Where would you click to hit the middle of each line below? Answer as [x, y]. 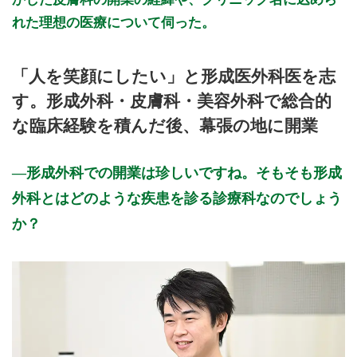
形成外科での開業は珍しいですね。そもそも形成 [184, 173]
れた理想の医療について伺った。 [114, 23]
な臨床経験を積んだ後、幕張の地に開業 [165, 125]
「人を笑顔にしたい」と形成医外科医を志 [174, 76]
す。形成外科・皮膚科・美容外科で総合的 [172, 100]
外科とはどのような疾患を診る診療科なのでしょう [177, 198]
